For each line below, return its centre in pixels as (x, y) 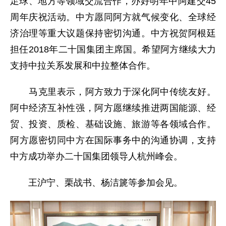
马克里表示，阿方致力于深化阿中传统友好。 (113, 92)
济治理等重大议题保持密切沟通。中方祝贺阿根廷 (113, 34)
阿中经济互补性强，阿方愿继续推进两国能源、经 (113, 108)
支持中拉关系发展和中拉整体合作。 (83, 66)
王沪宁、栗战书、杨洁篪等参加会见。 (96, 183)
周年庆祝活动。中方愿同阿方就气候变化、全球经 (113, 17)
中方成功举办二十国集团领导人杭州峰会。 (96, 157)
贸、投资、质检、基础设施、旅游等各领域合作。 (113, 124)
